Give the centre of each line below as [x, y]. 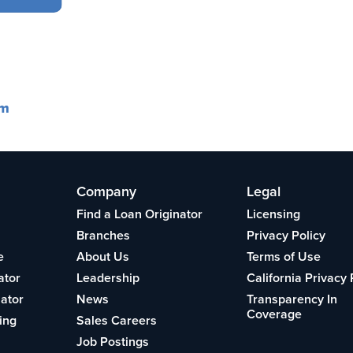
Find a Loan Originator [139, 214]
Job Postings [112, 342]
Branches [103, 235]
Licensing [273, 214]
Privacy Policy [286, 235]
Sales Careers [116, 320]
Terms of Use [283, 256]
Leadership [108, 278]
